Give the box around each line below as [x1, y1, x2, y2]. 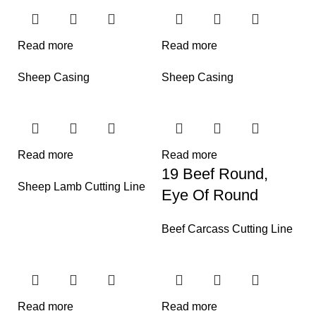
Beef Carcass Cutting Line [162, 222, 293, 235]
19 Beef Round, [162, 164, 268, 183]
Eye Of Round [162, 186, 258, 204]
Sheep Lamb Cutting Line [18, 180, 145, 193]
